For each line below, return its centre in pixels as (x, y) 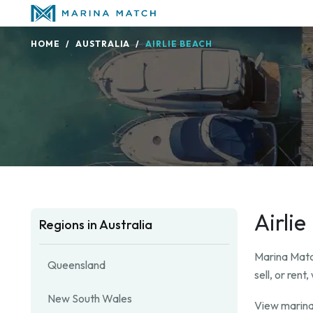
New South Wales (90, 298)
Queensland (77, 265)
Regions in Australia (96, 225)
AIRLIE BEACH (179, 44)
